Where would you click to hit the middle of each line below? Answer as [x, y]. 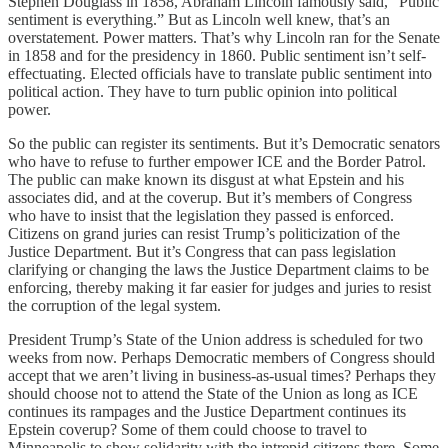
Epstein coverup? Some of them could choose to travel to [187, 429]
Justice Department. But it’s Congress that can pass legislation [202, 251]
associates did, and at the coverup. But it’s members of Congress [210, 197]
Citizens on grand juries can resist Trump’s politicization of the [204, 233]
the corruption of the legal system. [114, 305]
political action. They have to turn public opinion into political [202, 91]
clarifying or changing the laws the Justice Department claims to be [218, 269]
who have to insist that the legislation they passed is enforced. [201, 215]
